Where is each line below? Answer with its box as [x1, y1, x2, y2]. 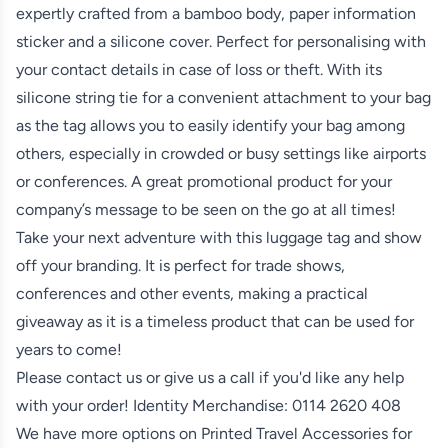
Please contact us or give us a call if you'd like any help [16, 367, 404, 387]
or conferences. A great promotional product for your [16, 171, 392, 191]
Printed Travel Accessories [201, 423, 388, 443]
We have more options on [16, 423, 201, 443]
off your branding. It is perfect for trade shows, [16, 255, 345, 275]
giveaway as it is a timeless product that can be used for [16, 311, 414, 331]
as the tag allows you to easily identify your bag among [16, 115, 405, 135]
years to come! [16, 339, 122, 359]
